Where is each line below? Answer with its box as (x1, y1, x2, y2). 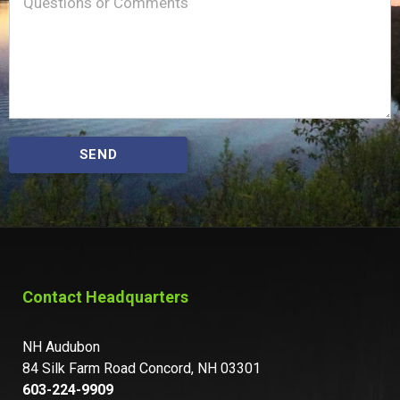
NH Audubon (22, 337, 100, 355)
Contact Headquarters (22, 287, 188, 306)
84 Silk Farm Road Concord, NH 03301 (22, 359, 261, 377)
